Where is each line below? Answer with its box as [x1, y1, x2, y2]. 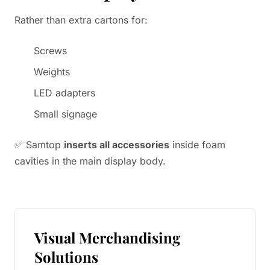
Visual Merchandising [34, 228, 180, 247]
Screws [34, 45, 67, 57]
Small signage [34, 108, 97, 120]
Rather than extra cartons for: [14, 14, 148, 26]
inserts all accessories [64, 139, 169, 151]
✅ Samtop [14, 139, 64, 151]
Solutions [34, 247, 98, 266]
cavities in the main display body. [14, 155, 166, 167]
